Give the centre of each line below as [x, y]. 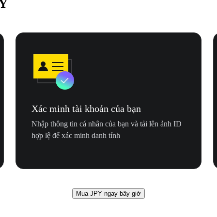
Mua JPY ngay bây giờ [108, 194]
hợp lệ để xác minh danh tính [76, 136]
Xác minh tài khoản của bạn [86, 109]
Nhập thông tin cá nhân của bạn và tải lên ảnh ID [107, 124]
